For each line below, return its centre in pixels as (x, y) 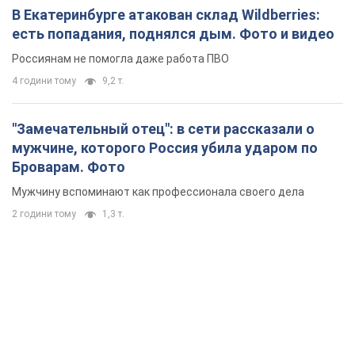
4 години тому (44, 81)
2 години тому (44, 214)
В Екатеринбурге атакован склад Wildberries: (166, 15)
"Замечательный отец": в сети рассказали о (163, 129)
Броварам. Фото (69, 167)
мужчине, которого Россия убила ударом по (165, 148)
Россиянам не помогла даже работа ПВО (120, 59)
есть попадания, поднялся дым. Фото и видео (173, 34)
